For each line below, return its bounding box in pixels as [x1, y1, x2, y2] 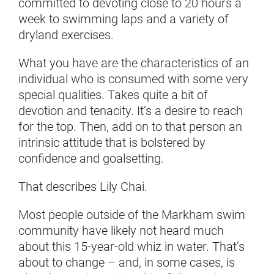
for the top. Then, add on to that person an [18, 119, 242, 135]
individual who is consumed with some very [18, 72, 248, 87]
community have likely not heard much [18, 223, 224, 239]
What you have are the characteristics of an [18, 56, 249, 71]
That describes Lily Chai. [18, 179, 147, 194]
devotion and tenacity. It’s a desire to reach [18, 103, 243, 119]
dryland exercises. [18, 28, 114, 43]
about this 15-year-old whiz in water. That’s [18, 239, 245, 254]
